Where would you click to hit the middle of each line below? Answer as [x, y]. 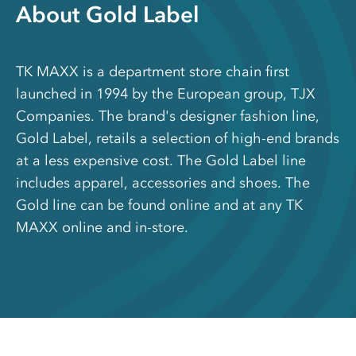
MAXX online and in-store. [102, 228]
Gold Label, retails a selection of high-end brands [178, 139]
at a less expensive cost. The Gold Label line [161, 161]
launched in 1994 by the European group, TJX [166, 94]
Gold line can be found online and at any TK [159, 205]
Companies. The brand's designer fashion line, [168, 116]
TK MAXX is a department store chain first [153, 72]
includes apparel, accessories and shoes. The [163, 183]
